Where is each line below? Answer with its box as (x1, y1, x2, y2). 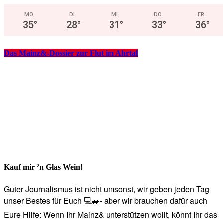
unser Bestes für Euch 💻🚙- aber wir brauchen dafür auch (4, 194, 207, 206)
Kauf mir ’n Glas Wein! (4, 163, 83, 172)
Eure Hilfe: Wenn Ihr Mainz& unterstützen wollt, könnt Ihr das (4, 208, 217, 220)
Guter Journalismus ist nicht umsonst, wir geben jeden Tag (4, 183, 209, 195)
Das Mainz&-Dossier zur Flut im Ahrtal (4, 48, 138, 57)
